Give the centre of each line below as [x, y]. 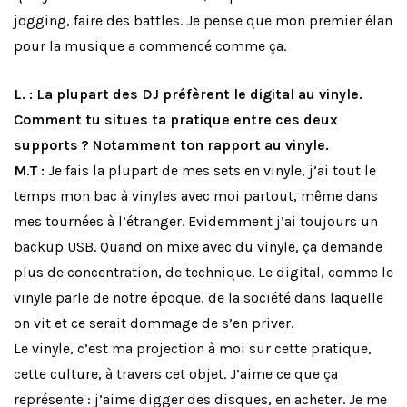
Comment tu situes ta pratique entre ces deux [176, 120]
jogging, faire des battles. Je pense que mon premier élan [203, 21]
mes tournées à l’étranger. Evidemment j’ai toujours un [196, 222]
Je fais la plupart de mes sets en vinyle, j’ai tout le [210, 171]
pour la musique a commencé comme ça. [150, 46]
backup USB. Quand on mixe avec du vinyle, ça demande [198, 247]
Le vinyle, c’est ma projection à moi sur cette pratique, [193, 349]
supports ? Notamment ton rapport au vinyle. [173, 145]
